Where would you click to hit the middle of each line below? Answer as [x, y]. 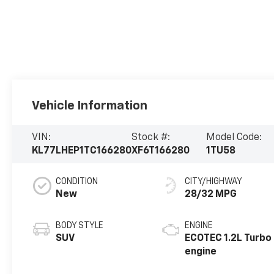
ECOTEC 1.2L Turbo [228, 239]
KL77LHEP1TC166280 [82, 151]
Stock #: [151, 137]
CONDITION [77, 182]
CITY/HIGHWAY [214, 182]
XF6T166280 [161, 151]
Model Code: [234, 137]
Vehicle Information [90, 106]
